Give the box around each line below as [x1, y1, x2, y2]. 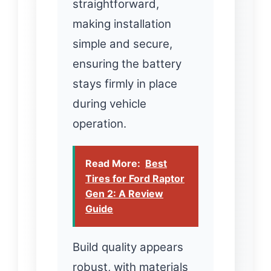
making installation [73, 17, 171, 31]
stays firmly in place [73, 77, 177, 91]
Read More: [85, 157, 140, 170]
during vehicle [73, 97, 146, 111]
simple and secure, [73, 37, 172, 51]
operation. [73, 117, 126, 131]
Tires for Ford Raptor [85, 172, 184, 185]
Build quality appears [73, 240, 183, 255]
